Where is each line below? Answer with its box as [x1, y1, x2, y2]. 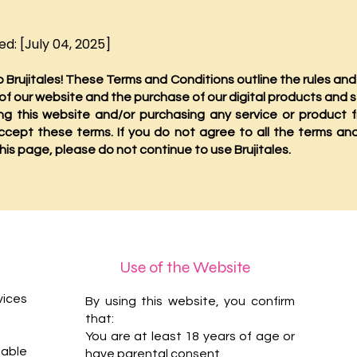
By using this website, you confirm [85, 295, 295, 308]
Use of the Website [119, 257, 250, 277]
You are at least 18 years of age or [85, 330, 295, 343]
